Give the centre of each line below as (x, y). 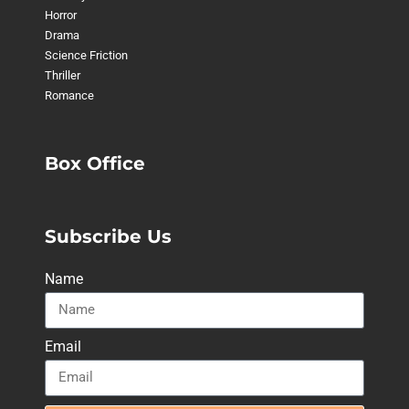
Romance (69, 95)
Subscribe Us (108, 236)
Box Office (94, 163)
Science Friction (86, 55)
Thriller (62, 75)
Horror (60, 15)
